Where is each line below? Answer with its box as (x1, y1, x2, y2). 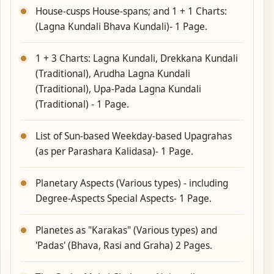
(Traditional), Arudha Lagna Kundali (35, 67, 190, 81)
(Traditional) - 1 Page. (35, 98, 129, 111)
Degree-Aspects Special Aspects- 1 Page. (35, 192, 212, 206)
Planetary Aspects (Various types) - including (35, 177, 228, 190)
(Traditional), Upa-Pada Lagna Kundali (35, 83, 201, 96)
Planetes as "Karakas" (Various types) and (35, 224, 217, 237)
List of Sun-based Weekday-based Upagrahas (35, 130, 232, 143)
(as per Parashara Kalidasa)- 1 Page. (35, 145, 193, 158)
